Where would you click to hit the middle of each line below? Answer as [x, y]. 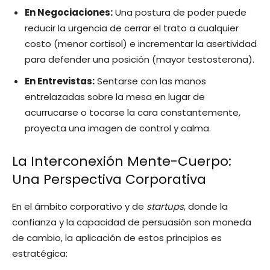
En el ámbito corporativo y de [79, 206]
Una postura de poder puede [180, 12]
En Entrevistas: [60, 81]
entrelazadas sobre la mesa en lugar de [115, 96]
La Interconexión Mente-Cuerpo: [122, 161]
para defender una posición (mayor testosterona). [140, 59]
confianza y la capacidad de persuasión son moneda [132, 222]
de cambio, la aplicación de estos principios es [117, 237]
